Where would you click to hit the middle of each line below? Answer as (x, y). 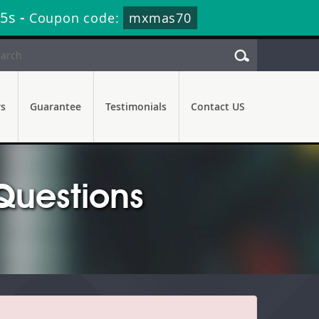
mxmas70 (160, 18)
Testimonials (136, 106)
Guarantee (56, 106)
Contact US (218, 106)
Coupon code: (76, 18)
